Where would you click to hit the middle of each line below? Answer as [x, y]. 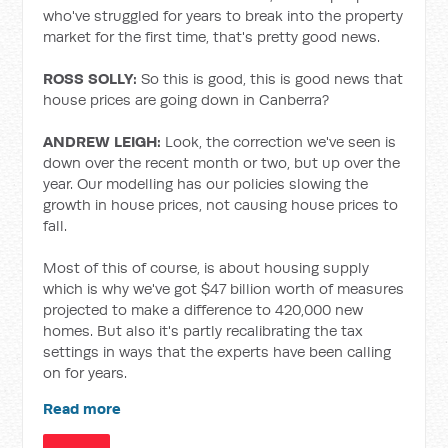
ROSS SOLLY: [90, 78]
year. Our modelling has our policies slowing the [206, 183]
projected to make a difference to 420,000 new [203, 309]
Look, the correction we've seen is [279, 141]
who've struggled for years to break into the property [223, 15]
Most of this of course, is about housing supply [206, 267]
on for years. [85, 372]
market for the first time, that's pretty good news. [212, 36]
